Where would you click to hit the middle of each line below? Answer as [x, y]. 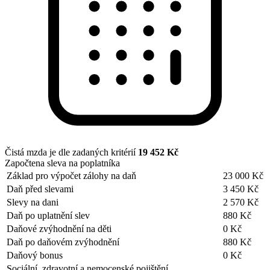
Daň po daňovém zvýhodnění [63, 242]
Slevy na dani [33, 202]
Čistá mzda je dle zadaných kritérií [71, 152]
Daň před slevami [40, 189]
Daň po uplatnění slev [48, 215]
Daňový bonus [35, 255]
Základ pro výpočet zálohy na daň [71, 175]
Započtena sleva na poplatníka [62, 163]
